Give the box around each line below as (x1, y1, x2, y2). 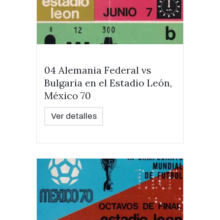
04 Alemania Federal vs (44, 64, 151, 76)
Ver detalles (51, 111, 97, 121)
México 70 (44, 89, 91, 102)
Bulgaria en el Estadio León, (44, 77, 172, 89)
